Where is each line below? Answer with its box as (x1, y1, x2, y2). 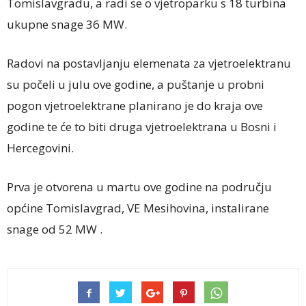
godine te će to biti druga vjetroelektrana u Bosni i (7, 119, 277, 135)
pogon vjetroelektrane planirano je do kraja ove (7, 98, 263, 114)
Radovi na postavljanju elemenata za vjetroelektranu (7, 55, 291, 72)
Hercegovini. (7, 140, 74, 156)
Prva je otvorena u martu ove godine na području (7, 179, 272, 195)
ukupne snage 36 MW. (7, 16, 127, 33)
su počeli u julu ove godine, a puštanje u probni (7, 76, 264, 93)
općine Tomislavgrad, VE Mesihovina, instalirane (7, 200, 269, 217)
